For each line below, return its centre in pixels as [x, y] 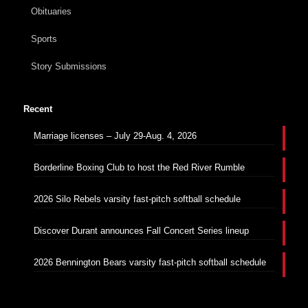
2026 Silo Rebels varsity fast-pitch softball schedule [137, 199]
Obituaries [51, 12]
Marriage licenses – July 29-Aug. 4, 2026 [115, 136]
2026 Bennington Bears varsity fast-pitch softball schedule [150, 263]
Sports [44, 39]
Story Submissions [68, 67]
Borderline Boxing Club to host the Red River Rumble [139, 168]
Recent [37, 109]
